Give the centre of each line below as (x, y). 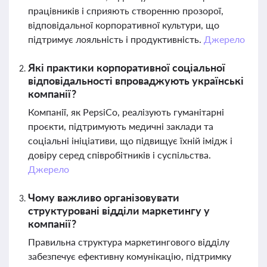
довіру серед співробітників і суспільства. (119, 155)
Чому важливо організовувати (104, 197)
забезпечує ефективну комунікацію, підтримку (130, 256)
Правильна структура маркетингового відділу (129, 242)
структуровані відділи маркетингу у (119, 210)
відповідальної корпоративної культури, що (124, 25)
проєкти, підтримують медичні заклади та (121, 126)
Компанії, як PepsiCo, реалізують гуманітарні (126, 112)
